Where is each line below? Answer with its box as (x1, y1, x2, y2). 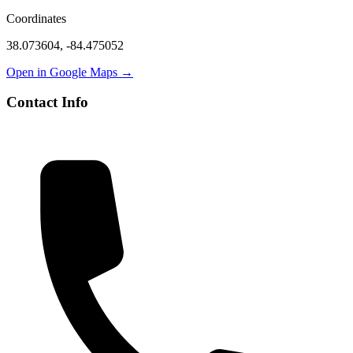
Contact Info (6, 94, 88, 111)
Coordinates (6, 11, 66, 25)
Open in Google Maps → (6, 65, 133, 79)
